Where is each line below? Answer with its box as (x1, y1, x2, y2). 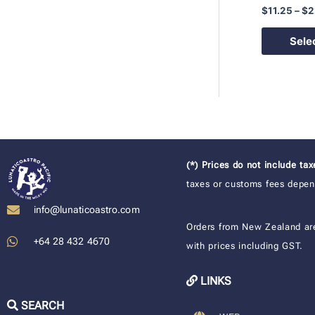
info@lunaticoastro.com (33, 204, 140, 216)
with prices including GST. (186, 240, 304, 252)
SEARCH (18, 299, 64, 313)
